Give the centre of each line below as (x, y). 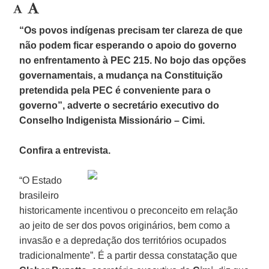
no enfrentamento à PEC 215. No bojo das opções (133, 60)
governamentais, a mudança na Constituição (121, 75)
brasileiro (39, 195)
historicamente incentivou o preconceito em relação (129, 210)
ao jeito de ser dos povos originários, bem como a (125, 225)
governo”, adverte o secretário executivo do (119, 105)
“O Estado (41, 180)
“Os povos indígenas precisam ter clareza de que (131, 30)
